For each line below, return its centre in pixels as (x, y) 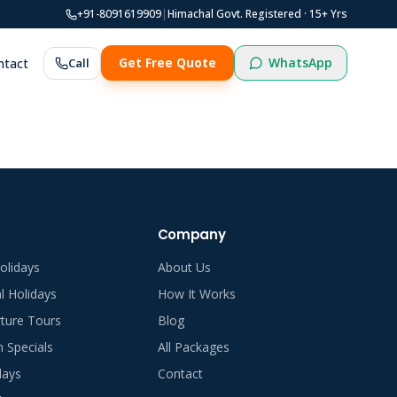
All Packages (193, 347)
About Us (184, 267)
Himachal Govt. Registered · (238, 14)
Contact (180, 374)
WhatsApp (300, 62)
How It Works (196, 294)
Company (191, 234)
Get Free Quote (167, 63)
